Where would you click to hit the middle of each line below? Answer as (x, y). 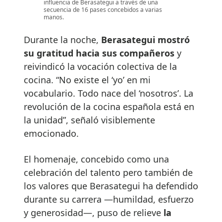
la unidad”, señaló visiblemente (89, 120)
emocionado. (51, 134)
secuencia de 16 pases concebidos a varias (103, 10)
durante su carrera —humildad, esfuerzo (109, 199)
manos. (54, 17)
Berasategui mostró (145, 40)
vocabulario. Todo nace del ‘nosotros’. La (109, 93)
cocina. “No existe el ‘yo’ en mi (87, 80)
